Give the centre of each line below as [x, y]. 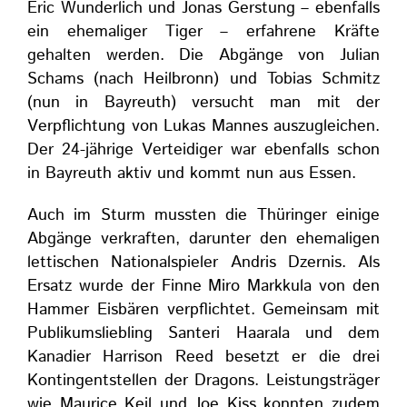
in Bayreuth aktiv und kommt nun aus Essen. [192, 174]
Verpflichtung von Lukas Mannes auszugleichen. [203, 126]
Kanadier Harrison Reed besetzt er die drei [203, 357]
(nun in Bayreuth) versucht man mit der [203, 103]
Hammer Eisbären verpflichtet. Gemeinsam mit [203, 310]
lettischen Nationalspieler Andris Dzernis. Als [203, 263]
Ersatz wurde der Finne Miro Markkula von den [203, 286]
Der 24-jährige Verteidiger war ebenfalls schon [203, 150]
